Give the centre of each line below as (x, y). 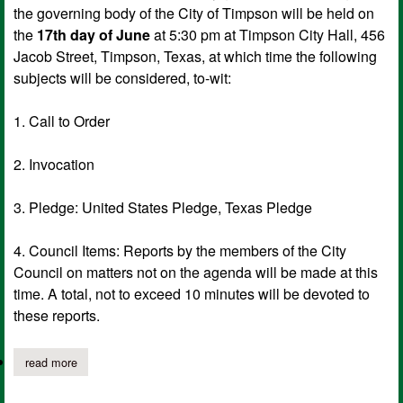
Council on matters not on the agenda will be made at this (196, 273)
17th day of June (94, 35)
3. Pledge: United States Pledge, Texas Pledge (163, 208)
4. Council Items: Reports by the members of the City (180, 251)
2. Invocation (54, 165)
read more (51, 362)
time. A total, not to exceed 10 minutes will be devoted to (192, 294)
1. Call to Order (62, 121)
